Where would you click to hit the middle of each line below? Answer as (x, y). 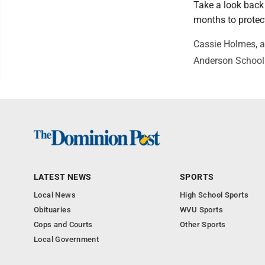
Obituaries (52, 209)
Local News (55, 195)
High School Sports (214, 195)
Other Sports (203, 224)
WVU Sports (201, 209)
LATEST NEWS (63, 177)
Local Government (67, 239)
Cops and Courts (63, 224)
